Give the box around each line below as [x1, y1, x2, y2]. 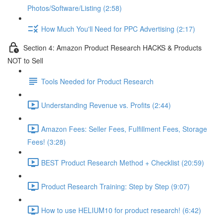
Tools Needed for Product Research [41, 76, 154, 86]
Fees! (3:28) [27, 137, 66, 147]
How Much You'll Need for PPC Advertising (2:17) [41, 23, 195, 34]
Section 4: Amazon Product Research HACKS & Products [23, 42, 202, 53]
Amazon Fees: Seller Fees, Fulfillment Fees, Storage [41, 123, 207, 134]
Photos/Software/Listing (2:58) [27, 3, 122, 13]
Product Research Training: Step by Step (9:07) [41, 181, 190, 191]
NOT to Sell [7, 55, 43, 65]
